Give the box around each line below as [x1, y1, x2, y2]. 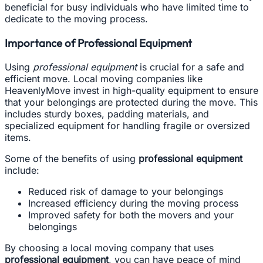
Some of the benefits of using [5, 152, 139, 164]
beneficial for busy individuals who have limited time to [5, 1, 249, 14]
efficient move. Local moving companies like [5, 72, 203, 85]
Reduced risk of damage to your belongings [28, 185, 223, 197]
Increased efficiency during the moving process [28, 197, 238, 209]
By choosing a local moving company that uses [5, 241, 214, 254]
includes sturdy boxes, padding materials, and [5, 107, 209, 120]
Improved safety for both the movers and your [28, 208, 234, 221]
